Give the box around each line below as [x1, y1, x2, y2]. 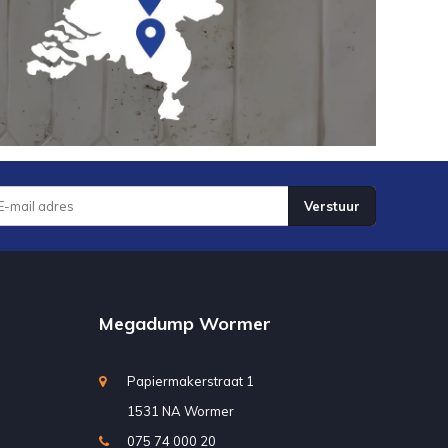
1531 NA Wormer [126, 403, 234, 420]
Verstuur [304, 198, 360, 215]
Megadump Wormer [98, 312, 271, 336]
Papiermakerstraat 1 [126, 373, 254, 390]
